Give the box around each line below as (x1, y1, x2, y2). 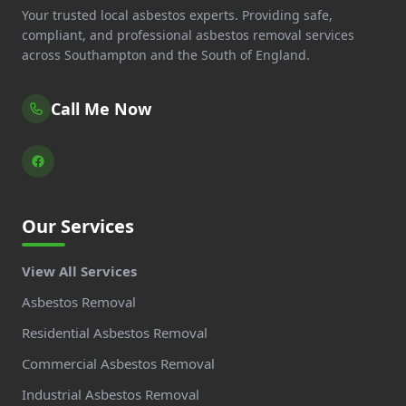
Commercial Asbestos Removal (22, 353, 215, 372)
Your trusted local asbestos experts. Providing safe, (22, 5, 333, 24)
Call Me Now (51, 97, 151, 120)
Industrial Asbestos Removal (22, 384, 199, 403)
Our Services (22, 213, 134, 238)
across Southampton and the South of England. (22, 45, 310, 63)
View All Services (22, 261, 137, 280)
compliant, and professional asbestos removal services (22, 25, 354, 43)
